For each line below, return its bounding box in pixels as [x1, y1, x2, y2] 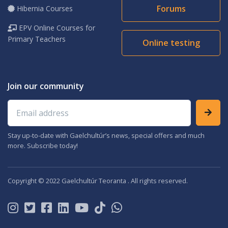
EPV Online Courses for [17, 23, 95, 33]
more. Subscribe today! [8, 140, 78, 150]
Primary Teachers [8, 34, 66, 44]
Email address [7, 100, 60, 111]
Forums [156, 3, 186, 15]
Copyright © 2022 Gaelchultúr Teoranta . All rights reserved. [8, 176, 188, 185]
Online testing [142, 37, 200, 49]
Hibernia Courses [15, 4, 73, 14]
